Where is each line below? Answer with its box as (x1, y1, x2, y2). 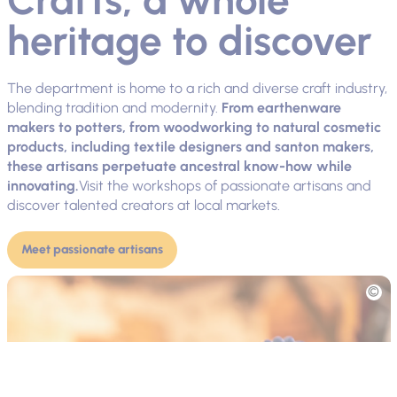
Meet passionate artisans (20, 241, 163, 257)
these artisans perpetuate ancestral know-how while (6, 157, 352, 175)
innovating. (6, 176, 79, 194)
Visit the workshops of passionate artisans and (78, 176, 371, 194)
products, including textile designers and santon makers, (6, 137, 374, 155)
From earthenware (221, 98, 341, 116)
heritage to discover (6, 15, 372, 66)
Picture (5, 275, 48, 292)
